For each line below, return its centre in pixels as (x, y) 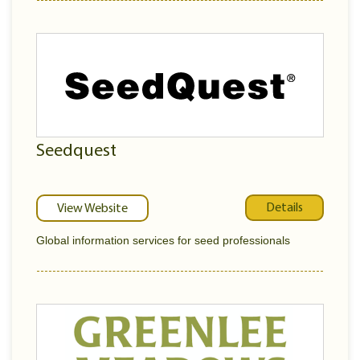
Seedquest (76, 151)
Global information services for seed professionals (163, 240)
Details (284, 208)
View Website (92, 209)
